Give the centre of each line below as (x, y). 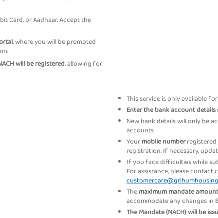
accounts (140, 130)
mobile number (164, 142)
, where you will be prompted (54, 42)
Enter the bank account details (172, 110)
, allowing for (83, 64)
